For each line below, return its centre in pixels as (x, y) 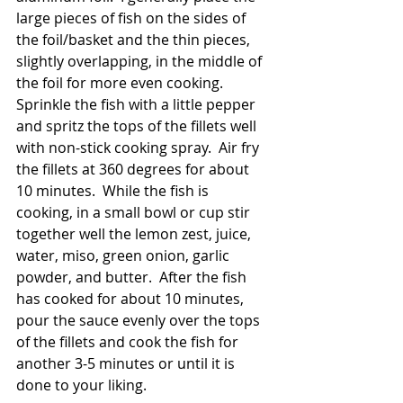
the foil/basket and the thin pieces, (135, 39)
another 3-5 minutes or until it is (127, 363)
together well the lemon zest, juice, (135, 233)
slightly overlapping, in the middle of (141, 61)
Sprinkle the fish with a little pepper (138, 104)
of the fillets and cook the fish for (129, 341)
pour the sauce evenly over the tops (140, 320)
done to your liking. (85, 385)
